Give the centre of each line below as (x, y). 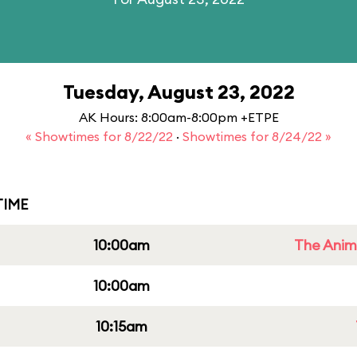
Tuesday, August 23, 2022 (178, 92)
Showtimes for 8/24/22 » (257, 136)
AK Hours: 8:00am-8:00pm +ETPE (178, 117)
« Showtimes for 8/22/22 (101, 136)
